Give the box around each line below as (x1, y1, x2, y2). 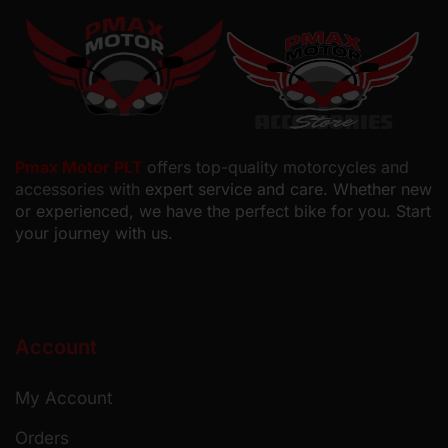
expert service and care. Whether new (145, 179, 432, 200)
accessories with (15, 179, 145, 200)
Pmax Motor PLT (15, 157, 147, 178)
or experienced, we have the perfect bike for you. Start (15, 201, 431, 222)
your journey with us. (15, 223, 173, 244)
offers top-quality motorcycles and (147, 157, 409, 178)
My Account (15, 388, 113, 409)
